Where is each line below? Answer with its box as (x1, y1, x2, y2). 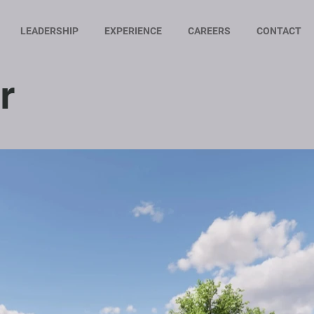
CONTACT (256, 25, 301, 36)
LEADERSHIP (20, 25, 78, 36)
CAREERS (187, 25, 231, 36)
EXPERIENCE (104, 25, 162, 36)
